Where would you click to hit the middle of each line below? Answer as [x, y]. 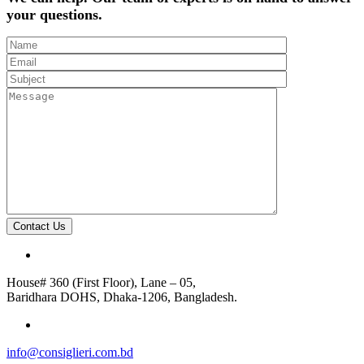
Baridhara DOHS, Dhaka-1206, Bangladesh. [122, 297]
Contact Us [39, 227]
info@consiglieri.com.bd [70, 353]
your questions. [54, 15]
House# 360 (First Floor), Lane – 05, [101, 283]
